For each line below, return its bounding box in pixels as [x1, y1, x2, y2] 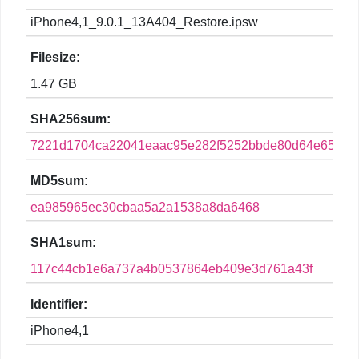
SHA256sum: [30, 112, 111, 127]
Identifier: [30, 297, 87, 312]
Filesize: [30, 50, 80, 65]
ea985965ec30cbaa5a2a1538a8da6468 [30, 200, 260, 215]
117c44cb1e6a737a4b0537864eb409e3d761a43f [30, 262, 313, 276]
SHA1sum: [30, 236, 96, 250]
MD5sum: [30, 174, 88, 188]
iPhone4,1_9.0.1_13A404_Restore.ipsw [30, 15, 258, 30]
